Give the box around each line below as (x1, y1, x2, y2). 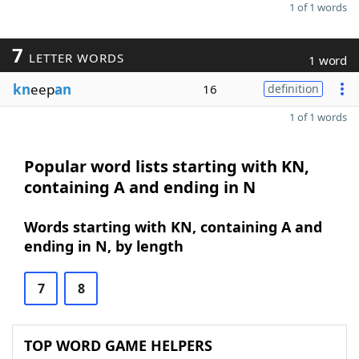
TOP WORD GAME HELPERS (24, 336, 212, 355)
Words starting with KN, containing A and (24, 217, 322, 236)
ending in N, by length (24, 236, 184, 256)
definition (268, 81, 319, 96)
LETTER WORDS (24, 50, 124, 66)
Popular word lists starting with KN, (24, 155, 309, 177)
